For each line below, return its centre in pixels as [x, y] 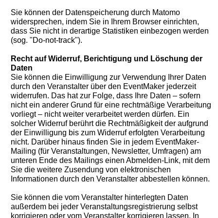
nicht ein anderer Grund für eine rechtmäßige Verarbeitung [111, 105]
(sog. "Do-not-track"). [46, 40]
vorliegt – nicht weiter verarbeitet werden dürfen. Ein [100, 114]
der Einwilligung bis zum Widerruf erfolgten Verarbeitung [108, 133]
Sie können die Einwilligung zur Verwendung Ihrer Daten [109, 77]
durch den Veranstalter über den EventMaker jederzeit [103, 87]
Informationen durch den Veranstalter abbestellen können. [110, 179]
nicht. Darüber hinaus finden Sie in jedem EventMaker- [105, 142]
